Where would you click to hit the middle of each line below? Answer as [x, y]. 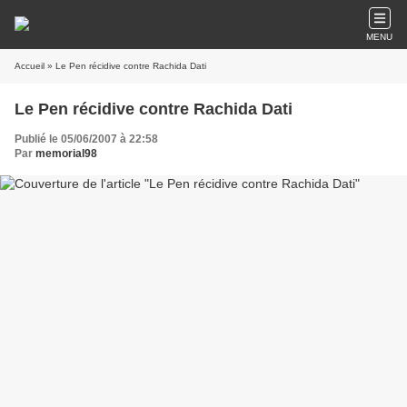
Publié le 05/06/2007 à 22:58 [86, 139]
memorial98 [66, 154]
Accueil [30, 66]
